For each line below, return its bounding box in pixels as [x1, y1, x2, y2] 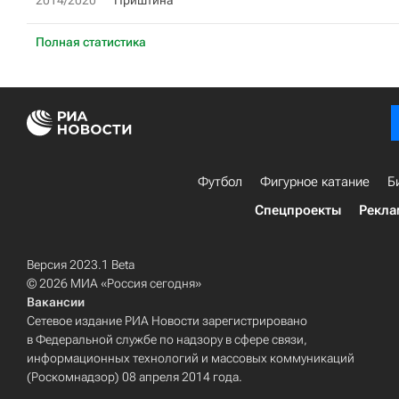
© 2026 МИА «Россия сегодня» [27, 276, 201, 290]
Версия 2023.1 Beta [27, 257, 134, 272]
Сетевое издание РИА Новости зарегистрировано [27, 313, 307, 328]
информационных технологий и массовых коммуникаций [27, 351, 354, 365]
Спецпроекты [255, 202, 341, 218]
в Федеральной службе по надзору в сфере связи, [27, 332, 307, 346]
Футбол [198, 174, 242, 190]
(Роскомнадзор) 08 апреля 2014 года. [27, 370, 242, 384]
